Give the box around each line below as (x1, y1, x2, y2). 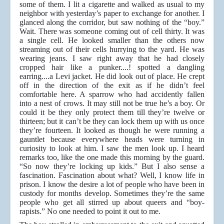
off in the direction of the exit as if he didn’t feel (19, 81, 204, 90)
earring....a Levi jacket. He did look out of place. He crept (19, 72, 204, 81)
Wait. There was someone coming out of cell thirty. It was (19, 27, 204, 36)
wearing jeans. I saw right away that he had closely (19, 54, 204, 63)
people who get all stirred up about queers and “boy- (19, 198, 204, 207)
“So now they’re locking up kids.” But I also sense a (19, 162, 204, 171)
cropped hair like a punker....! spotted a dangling (19, 63, 204, 72)
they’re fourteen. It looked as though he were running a (19, 126, 204, 135)
